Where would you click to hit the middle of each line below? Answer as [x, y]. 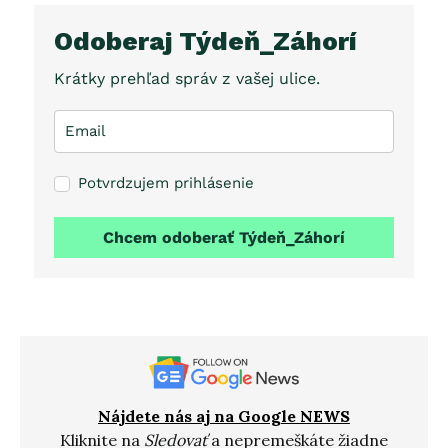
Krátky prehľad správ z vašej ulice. [187, 78]
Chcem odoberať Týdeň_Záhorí [224, 237]
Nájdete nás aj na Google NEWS [224, 416]
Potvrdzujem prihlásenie [166, 182]
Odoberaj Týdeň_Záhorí [205, 41]
